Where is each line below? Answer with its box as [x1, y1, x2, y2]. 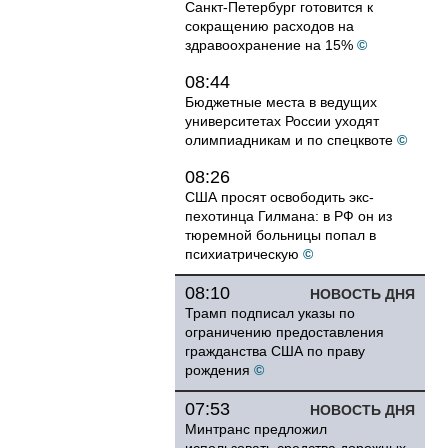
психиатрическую [185, 246, 299, 262]
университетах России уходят [185, 113, 379, 129]
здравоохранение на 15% [185, 37, 353, 53]
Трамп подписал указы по [185, 305, 355, 321]
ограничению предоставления [185, 324, 384, 340]
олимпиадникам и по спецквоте [185, 132, 393, 148]
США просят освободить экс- [185, 189, 374, 205]
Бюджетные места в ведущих [185, 94, 377, 110]
